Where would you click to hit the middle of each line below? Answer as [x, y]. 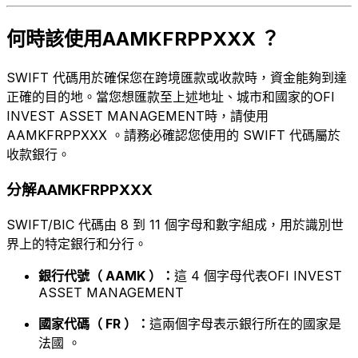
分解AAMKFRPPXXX [80, 190]
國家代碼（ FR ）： [94, 324]
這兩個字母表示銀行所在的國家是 [245, 324]
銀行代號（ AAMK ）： [106, 276]
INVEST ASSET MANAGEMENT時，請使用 [137, 115]
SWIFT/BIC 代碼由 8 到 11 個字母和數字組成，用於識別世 [175, 225]
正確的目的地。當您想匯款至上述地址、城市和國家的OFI [171, 96]
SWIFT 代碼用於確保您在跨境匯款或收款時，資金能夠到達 [177, 77]
